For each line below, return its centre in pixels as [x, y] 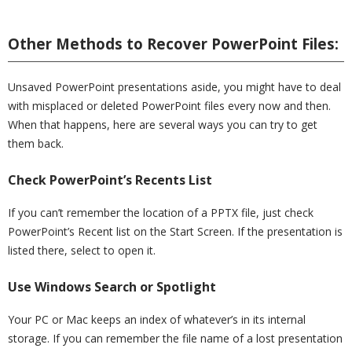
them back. [36, 143]
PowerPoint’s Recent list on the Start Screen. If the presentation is [175, 231]
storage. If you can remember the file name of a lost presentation [175, 338]
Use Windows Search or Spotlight [112, 286]
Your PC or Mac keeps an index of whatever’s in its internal [157, 319]
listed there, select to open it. [82, 250]
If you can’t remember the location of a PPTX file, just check [161, 212]
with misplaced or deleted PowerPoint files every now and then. [169, 106]
